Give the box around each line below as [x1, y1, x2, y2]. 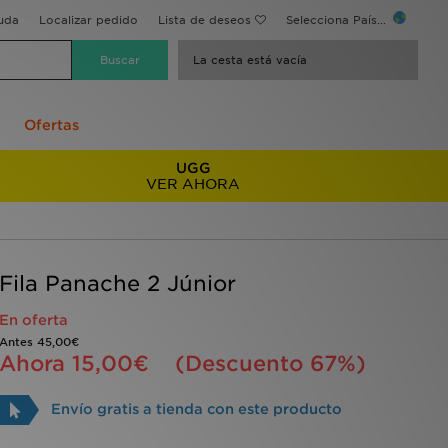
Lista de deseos [158, 13, 251, 27]
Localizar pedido [39, 13, 138, 27]
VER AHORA [146, 176, 241, 192]
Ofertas [23, 117, 79, 133]
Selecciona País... [286, 13, 390, 27]
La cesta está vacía [193, 53, 307, 67]
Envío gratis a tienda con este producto [50, 401, 342, 417]
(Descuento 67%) [174, 351, 366, 376]
